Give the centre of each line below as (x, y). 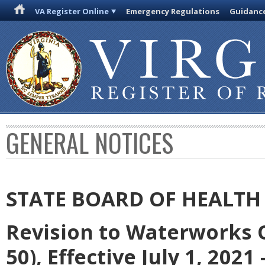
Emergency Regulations (173, 11)
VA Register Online (72, 11)
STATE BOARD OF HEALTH (133, 199)
